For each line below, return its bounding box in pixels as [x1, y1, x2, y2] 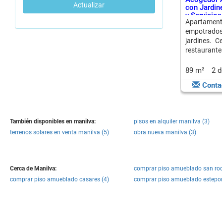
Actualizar [73, 1, 105, 9]
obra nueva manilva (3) [134, 129, 196, 136]
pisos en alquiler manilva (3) [134, 118, 210, 125]
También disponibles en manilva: [10, 118, 96, 125]
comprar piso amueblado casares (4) [10, 176, 109, 183]
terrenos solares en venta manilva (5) [10, 129, 109, 136]
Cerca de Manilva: [10, 165, 56, 172]
